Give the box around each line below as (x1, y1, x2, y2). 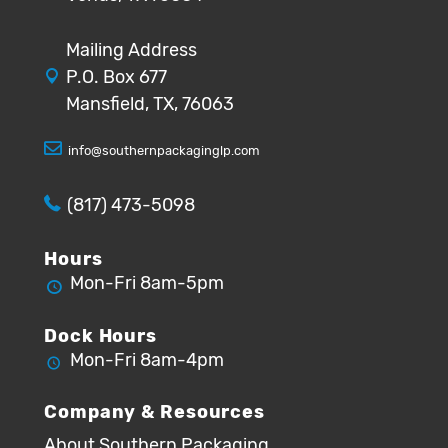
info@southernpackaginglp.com (68, 143, 260, 158)
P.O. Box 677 (66, 66, 167, 88)
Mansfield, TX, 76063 (66, 93, 234, 115)
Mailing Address (66, 39, 197, 61)
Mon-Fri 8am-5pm (70, 272, 224, 294)
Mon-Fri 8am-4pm (70, 349, 224, 371)
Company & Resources (44, 401, 266, 423)
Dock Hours (44, 325, 157, 347)
